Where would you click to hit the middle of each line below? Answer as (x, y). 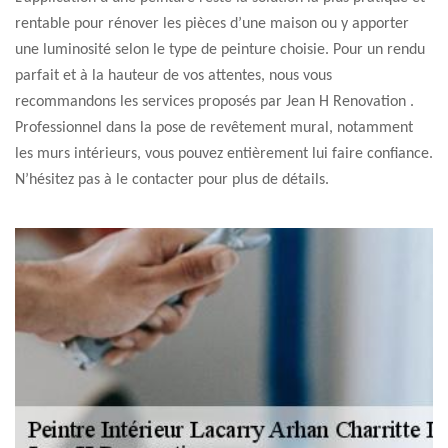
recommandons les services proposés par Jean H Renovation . (214, 102)
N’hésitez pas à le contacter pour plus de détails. (172, 180)
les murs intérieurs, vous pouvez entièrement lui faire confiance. (224, 154)
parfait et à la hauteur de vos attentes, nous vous (173, 76)
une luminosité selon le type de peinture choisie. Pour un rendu (220, 50)
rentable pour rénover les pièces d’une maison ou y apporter (212, 24)
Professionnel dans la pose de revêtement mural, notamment (214, 128)
